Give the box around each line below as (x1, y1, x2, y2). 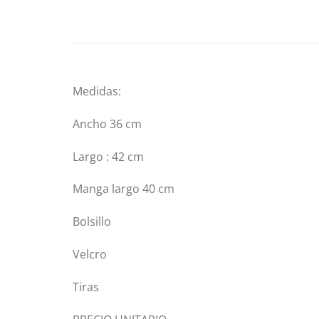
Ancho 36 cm (73, 115, 142, 132)
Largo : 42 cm (73, 148, 144, 164)
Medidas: (73, 83, 121, 99)
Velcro (73, 246, 107, 262)
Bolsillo (73, 214, 111, 230)
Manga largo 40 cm (73, 181, 174, 197)
